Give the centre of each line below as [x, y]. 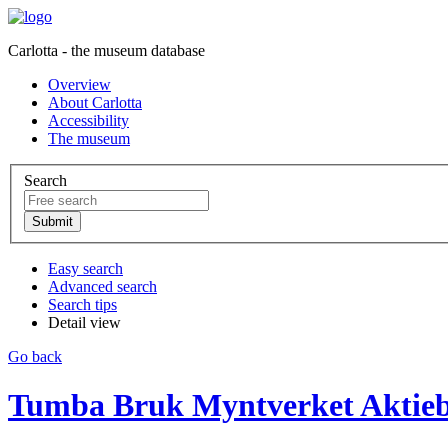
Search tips [82, 304]
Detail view [84, 322]
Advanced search [102, 286]
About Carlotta [95, 102]
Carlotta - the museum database [106, 50]
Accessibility [88, 120]
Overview [79, 84]
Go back [35, 356]
